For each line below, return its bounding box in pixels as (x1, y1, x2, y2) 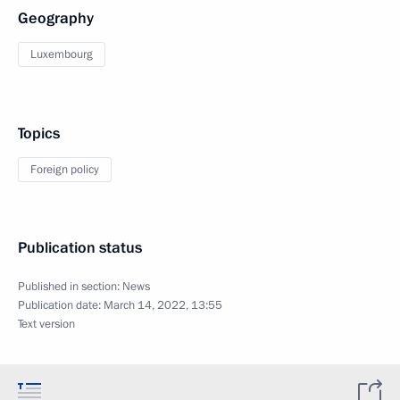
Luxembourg (30, 46, 93, 62)
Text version (18, 316, 75, 332)
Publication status (18, 237, 142, 258)
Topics (18, 123, 60, 144)
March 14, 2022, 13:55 (104, 297, 222, 313)
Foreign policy (30, 162, 99, 178)
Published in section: (18, 279, 122, 295)
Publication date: (18, 297, 104, 313)
